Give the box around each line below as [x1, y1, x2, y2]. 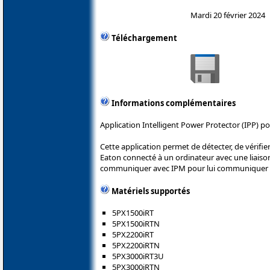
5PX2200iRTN [112, 239, 160, 251]
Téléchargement [111, 32, 177, 43]
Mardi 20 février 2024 [190, 9, 265, 20]
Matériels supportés [111, 185, 190, 196]
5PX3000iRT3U [112, 250, 164, 262]
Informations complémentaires [111, 97, 236, 108]
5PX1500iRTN [112, 218, 160, 229]
